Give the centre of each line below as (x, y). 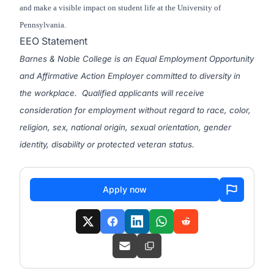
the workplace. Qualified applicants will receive (112, 93)
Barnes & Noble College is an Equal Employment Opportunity (137, 59)
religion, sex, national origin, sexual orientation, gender (125, 127)
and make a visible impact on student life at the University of (120, 8)
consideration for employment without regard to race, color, (135, 110)
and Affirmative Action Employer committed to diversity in (130, 76)
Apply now (125, 189)
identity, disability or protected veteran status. (107, 144)
